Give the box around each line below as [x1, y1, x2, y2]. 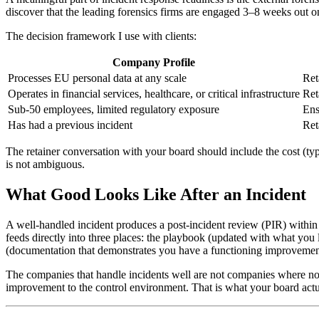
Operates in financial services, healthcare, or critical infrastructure [8, 87, 300, 100]
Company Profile [113, 56, 195, 68]
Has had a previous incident [8, 118, 132, 131]
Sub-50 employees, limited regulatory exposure [8, 103, 219, 115]
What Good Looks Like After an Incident [6, 184, 306, 204]
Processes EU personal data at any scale [8, 71, 187, 84]
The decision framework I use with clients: [6, 29, 197, 42]
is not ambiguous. [6, 157, 85, 170]
